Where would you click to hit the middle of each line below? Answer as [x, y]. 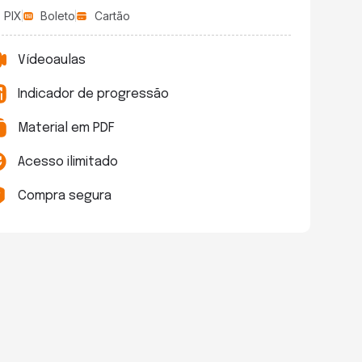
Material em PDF [67, 128]
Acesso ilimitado [68, 162]
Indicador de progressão [94, 94]
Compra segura [65, 196]
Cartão [112, 16]
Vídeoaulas [52, 60]
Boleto [58, 16]
